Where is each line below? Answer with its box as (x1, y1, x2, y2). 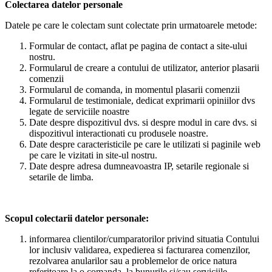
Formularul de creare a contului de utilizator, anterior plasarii (29, 62, 259, 73)
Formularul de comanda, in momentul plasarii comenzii (29, 84, 240, 95)
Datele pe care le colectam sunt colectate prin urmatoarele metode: (5, 19, 257, 30)
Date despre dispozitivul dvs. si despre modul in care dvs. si (29, 117, 257, 127)
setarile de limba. (29, 171, 93, 182)
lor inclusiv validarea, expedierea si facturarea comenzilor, (29, 244, 250, 255)
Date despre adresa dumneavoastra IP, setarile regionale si (29, 160, 249, 171)
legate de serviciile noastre (29, 106, 129, 117)
